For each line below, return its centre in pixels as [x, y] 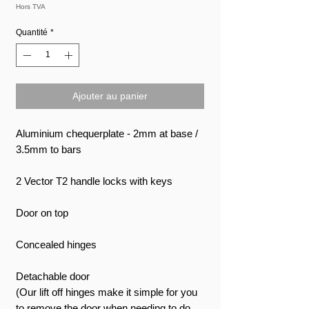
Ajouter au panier [110, 96]
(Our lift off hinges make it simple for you [107, 292]
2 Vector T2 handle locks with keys [94, 181]
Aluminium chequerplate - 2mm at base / [107, 133]
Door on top [42, 212]
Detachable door [53, 276]
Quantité [32, 32]
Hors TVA [31, 6]
